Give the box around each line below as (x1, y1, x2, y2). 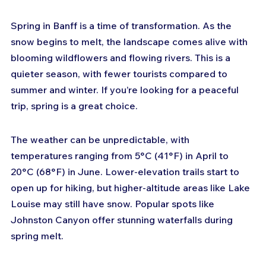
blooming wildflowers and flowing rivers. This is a (11, 52, 233, 64)
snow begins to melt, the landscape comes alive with (11, 36, 250, 48)
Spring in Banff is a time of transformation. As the (11, 20, 234, 32)
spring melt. (11, 230, 64, 242)
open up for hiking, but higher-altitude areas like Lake (11, 182, 252, 194)
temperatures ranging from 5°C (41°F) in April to (11, 150, 231, 162)
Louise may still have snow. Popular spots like (11, 198, 217, 210)
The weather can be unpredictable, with (11, 134, 192, 146)
